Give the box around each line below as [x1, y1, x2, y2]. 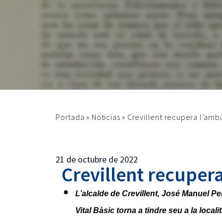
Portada [55, 112, 85, 122]
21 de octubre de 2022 [55, 154, 138, 165]
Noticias [92, 112, 120, 122]
